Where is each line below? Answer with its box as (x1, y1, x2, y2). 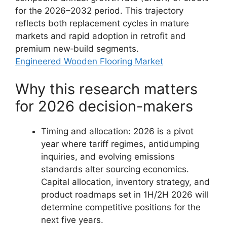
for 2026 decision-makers (15, 97, 193, 115)
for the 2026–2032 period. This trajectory (15, 5, 183, 16)
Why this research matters (15, 80, 198, 98)
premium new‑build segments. (15, 43, 139, 54)
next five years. (41, 215, 103, 225)
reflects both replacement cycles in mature (15, 18, 189, 28)
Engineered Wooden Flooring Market (15, 56, 163, 66)
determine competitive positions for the (41, 202, 201, 212)
